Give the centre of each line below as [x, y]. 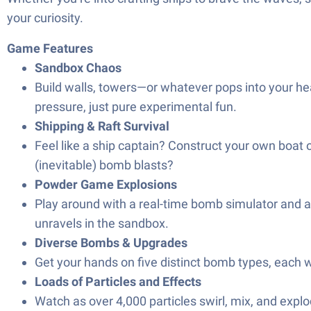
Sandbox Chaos [78, 68]
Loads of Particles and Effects [118, 281]
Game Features [50, 48]
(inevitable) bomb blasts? [104, 165]
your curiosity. [45, 18]
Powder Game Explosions [106, 184]
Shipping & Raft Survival [102, 126]
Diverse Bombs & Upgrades [111, 243]
